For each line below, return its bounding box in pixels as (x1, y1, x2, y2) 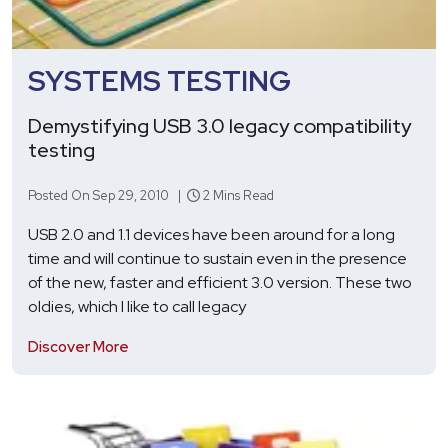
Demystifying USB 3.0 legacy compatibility (28, 112, 411, 139)
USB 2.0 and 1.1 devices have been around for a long (28, 223, 395, 245)
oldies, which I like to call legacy (28, 295, 246, 317)
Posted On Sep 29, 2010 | (28, 186, 187, 204)
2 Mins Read (200, 186, 274, 204)
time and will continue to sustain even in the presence (28, 247, 407, 269)
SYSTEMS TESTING (28, 61, 291, 100)
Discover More (28, 336, 129, 357)
